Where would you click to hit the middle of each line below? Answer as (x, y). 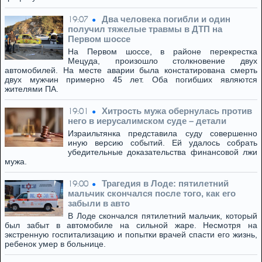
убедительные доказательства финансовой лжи (163, 152)
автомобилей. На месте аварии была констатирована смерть (131, 70)
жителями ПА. (32, 89)
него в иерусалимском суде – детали (147, 121)
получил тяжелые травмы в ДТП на (145, 29)
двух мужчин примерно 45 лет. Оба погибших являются (131, 80)
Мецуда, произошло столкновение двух (163, 61)
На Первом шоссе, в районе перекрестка (163, 51)
